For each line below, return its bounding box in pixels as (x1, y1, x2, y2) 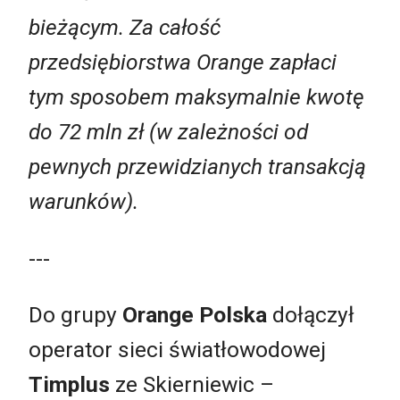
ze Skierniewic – (110, 371, 274, 398)
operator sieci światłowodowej (29, 337, 326, 363)
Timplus (29, 371, 110, 398)
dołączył (267, 302, 354, 329)
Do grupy (29, 302, 122, 329)
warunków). (29, 188, 138, 215)
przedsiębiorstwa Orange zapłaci (29, 49, 337, 76)
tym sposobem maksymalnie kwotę (29, 84, 364, 111)
